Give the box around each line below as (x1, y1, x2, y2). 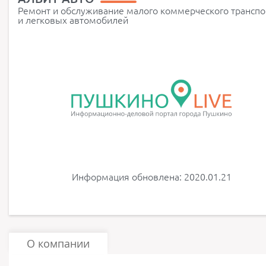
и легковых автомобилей (18, 15, 128, 26)
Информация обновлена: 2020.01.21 (71, 172, 232, 182)
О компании (27, 236, 90, 251)
